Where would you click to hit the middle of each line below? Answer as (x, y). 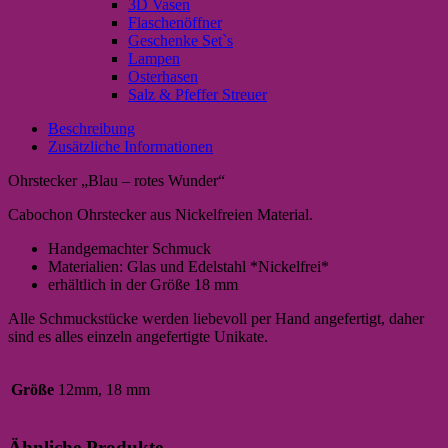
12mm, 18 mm (104, 389)
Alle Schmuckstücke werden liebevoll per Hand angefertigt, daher (216, 318)
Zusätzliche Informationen (130, 146)
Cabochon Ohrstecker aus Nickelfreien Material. (160, 214)
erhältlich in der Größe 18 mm (143, 284)
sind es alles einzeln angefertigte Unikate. (138, 336)
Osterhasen (163, 76)
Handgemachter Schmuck (129, 248)
